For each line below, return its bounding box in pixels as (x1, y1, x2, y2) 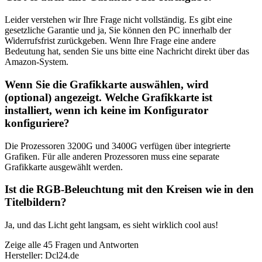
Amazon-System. (5, 57, 68, 67)
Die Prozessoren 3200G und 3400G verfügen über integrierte (5, 140, 230, 151)
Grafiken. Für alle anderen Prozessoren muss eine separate (5, 151, 219, 161)
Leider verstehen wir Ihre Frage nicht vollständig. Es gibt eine (5, 15, 232, 25)
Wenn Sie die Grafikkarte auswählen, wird (5, 78, 209, 91)
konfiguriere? (5, 116, 70, 129)
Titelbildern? (5, 196, 67, 209)
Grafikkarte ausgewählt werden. (5, 161, 123, 172)
